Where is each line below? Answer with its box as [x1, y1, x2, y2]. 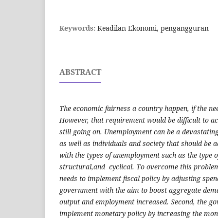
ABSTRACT [59, 67, 101, 78]
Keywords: [59, 23, 97, 33]
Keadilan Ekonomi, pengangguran [97, 23, 209, 33]
